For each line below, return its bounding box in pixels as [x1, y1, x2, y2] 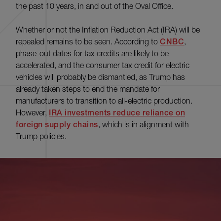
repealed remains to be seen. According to [16, 37, 160, 46]
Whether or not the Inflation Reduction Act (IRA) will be [16, 25, 200, 35]
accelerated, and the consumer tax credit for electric [16, 61, 189, 70]
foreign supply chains [16, 120, 98, 130]
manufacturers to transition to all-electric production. [16, 96, 192, 106]
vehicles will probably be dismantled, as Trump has [16, 73, 185, 82]
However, [16, 108, 49, 117]
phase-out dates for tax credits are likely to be [16, 49, 169, 58]
